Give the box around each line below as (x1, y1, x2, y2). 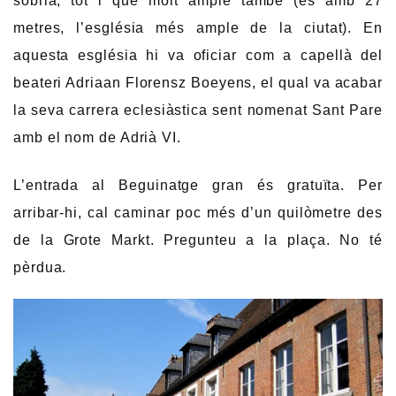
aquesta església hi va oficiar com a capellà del (13, 48, 383, 64)
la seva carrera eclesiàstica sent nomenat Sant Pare (13, 103, 383, 118)
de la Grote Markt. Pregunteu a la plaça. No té (13, 232, 383, 247)
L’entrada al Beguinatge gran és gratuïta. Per (13, 177, 383, 193)
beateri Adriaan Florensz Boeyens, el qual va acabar (13, 75, 383, 91)
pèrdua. (13, 259, 67, 275)
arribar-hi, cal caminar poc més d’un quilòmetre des (13, 204, 383, 220)
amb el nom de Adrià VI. (13, 130, 181, 146)
